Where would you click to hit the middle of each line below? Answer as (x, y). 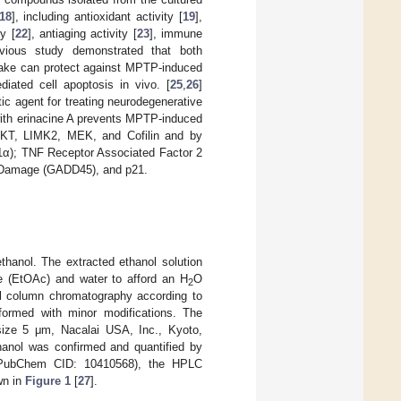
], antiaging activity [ (82, 33)
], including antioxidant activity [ (97, 16)
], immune (176, 33)
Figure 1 (48, 381)
